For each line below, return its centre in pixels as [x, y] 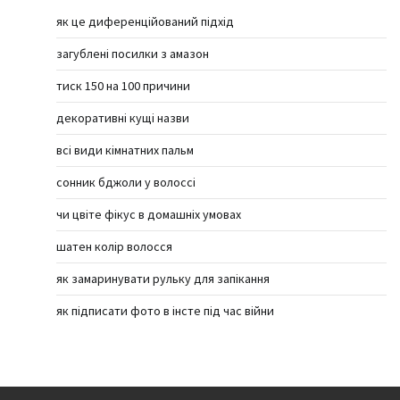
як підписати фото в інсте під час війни [165, 310]
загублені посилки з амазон [133, 53]
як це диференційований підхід [145, 21]
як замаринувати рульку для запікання [163, 278]
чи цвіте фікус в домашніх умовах [149, 214]
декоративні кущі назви [123, 117]
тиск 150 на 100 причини [123, 85]
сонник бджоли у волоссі [126, 182]
